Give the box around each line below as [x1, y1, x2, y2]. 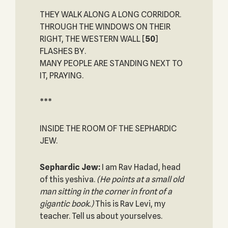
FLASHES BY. [39, 46, 86, 56]
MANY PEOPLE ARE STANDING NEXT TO [39, 59, 183, 68]
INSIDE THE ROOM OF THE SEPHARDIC [39, 124, 177, 133]
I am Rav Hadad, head [100, 162, 181, 172]
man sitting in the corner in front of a [39, 187, 172, 196]
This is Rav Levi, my [95, 199, 165, 209]
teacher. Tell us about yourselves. [39, 211, 162, 221]
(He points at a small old [96, 175, 184, 184]
